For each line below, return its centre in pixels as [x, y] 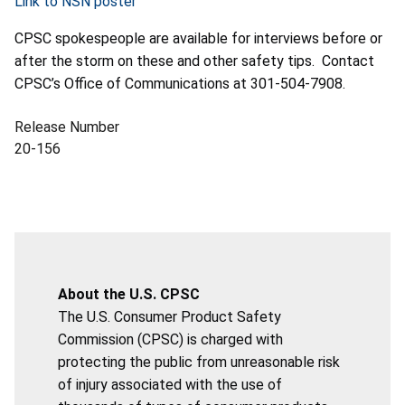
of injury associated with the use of [170, 384]
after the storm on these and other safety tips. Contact [194, 61]
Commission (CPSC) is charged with [170, 339]
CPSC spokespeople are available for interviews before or [198, 38]
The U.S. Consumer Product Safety [170, 316]
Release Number [67, 127]
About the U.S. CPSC [129, 294]
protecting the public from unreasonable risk [199, 362]
